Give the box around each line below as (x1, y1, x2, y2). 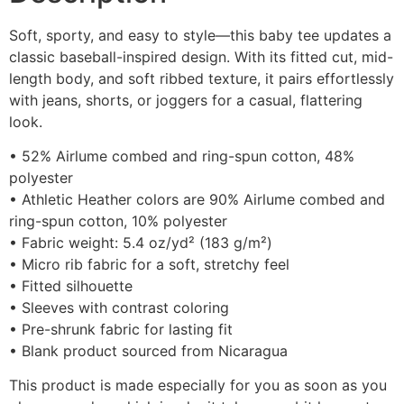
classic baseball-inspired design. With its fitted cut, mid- (9, 47, 393, 66)
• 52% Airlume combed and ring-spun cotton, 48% (9, 147, 354, 166)
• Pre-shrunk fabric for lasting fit (9, 320, 233, 339)
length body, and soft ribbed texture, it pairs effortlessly (9, 69, 394, 87)
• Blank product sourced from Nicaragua (9, 342, 288, 361)
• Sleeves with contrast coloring (9, 298, 229, 317)
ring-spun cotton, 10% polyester (9, 212, 227, 231)
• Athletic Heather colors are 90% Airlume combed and (9, 190, 385, 209)
